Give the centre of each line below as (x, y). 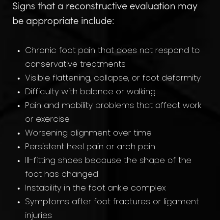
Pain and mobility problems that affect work (113, 106)
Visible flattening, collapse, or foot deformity (113, 78)
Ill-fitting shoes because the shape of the (108, 161)
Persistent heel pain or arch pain (90, 147)
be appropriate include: (63, 20)
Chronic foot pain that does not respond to (112, 51)
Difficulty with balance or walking (90, 92)
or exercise (47, 120)
